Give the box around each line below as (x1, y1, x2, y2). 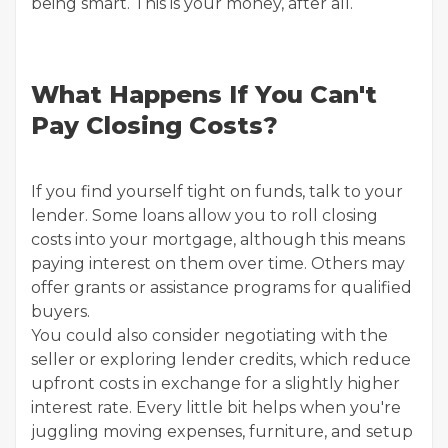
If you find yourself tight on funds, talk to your (31, 182, 403, 201)
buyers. (31, 302, 90, 321)
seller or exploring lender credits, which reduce (31, 350, 411, 369)
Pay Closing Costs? (31, 111, 278, 140)
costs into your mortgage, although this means (31, 230, 405, 249)
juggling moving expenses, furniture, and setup (31, 422, 413, 441)
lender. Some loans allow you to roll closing (31, 206, 378, 225)
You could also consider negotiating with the (31, 326, 388, 345)
